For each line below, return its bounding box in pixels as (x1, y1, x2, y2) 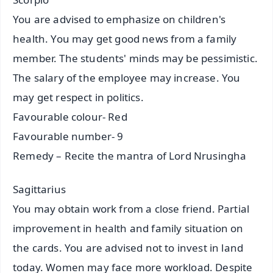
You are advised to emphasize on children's (13, 12, 226, 27)
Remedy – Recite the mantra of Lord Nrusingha (13, 149, 247, 163)
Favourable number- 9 (13, 129, 124, 144)
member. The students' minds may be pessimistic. (13, 51, 258, 66)
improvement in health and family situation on (13, 221, 244, 236)
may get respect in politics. (13, 90, 144, 105)
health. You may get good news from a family (13, 32, 237, 46)
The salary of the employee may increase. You (13, 71, 241, 85)
